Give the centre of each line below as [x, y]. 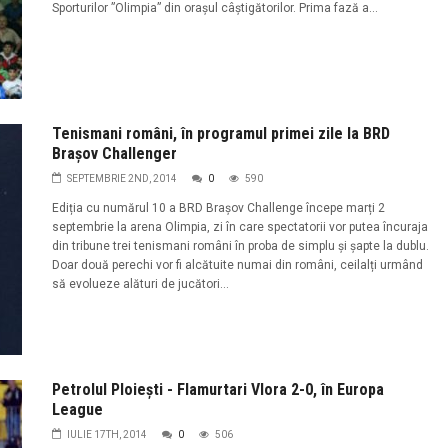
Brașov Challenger [114, 154]
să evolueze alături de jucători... [140, 284]
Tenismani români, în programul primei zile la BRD [220, 134]
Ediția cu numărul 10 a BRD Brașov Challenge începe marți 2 [218, 208]
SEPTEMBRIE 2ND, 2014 [121, 179]
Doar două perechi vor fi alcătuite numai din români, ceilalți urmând [237, 265]
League [77, 409]
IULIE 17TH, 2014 [106, 434]
